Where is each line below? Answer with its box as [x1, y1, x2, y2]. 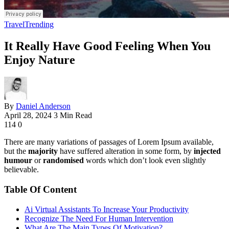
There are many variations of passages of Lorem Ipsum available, [4, 138, 214, 147]
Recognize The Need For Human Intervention [25, 214, 173, 223]
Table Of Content [4, 184, 77, 195]
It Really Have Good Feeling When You [4, 39, 211, 53]
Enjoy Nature [4, 53, 75, 66]
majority [28, 147, 58, 156]
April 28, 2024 [4, 111, 54, 120]
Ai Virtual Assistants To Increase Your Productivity [25, 204, 189, 214]
